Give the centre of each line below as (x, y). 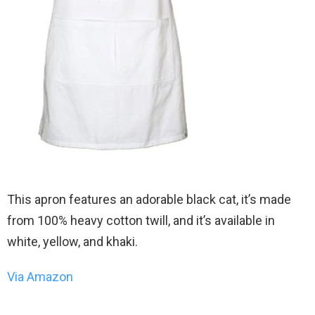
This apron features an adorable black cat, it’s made (149, 199)
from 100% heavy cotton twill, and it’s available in (141, 220)
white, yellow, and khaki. (72, 241)
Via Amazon (40, 276)
